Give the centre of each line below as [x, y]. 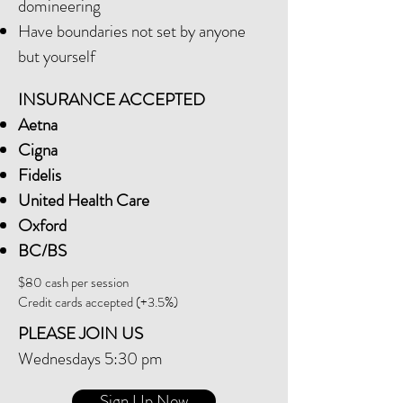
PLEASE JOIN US [81, 333]
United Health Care [84, 200]
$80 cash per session [73, 282]
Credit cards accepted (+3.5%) [98, 302]
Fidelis [40, 175]
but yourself [57, 56]
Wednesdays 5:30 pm [90, 358]
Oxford [42, 225]
